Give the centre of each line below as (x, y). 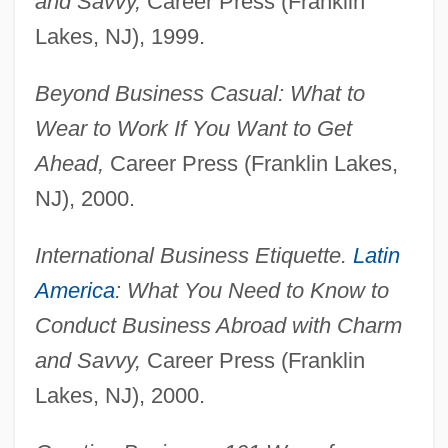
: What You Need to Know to (251, 291)
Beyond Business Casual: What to (199, 94)
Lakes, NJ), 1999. (119, 37)
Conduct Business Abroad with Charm (218, 326)
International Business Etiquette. (193, 256)
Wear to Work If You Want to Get (193, 129)
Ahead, (69, 164)
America (74, 291)
